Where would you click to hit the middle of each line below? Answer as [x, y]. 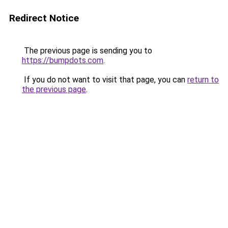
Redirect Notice [44, 18]
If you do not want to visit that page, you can [105, 80]
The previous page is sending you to [87, 51]
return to [203, 80]
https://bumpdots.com [63, 60]
